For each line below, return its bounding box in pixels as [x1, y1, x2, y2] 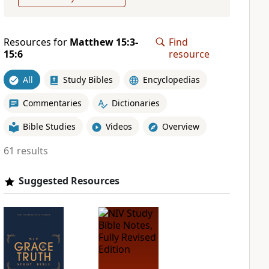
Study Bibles [62, 73, 113, 85]
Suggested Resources [18, 174, 119, 187]
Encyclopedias [142, 73, 200, 85]
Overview [162, 120, 199, 132]
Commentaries [22, 97, 82, 109]
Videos [105, 120, 132, 132]
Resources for [3, 35, 70, 49]
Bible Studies [22, 120, 76, 132]
